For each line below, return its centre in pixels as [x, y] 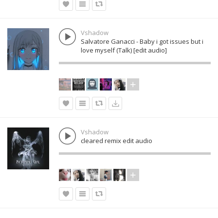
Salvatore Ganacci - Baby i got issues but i [142, 41]
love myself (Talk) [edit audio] [124, 50]
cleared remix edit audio [117, 141]
